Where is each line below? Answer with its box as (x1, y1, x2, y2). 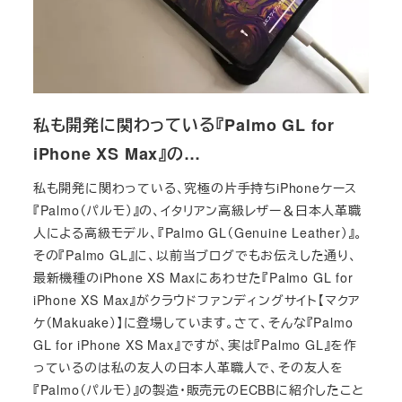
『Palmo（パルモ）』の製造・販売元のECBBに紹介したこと (32, 380, 364, 398)
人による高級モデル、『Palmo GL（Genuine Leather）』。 (32, 223, 363, 241)
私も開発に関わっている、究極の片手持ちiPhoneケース (32, 178, 358, 197)
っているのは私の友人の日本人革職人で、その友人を (32, 357, 344, 376)
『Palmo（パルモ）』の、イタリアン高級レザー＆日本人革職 (32, 200, 362, 219)
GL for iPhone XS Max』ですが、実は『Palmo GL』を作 (32, 335, 357, 354)
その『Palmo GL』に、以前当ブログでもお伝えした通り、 (32, 245, 357, 264)
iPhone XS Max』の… (32, 142, 201, 166)
